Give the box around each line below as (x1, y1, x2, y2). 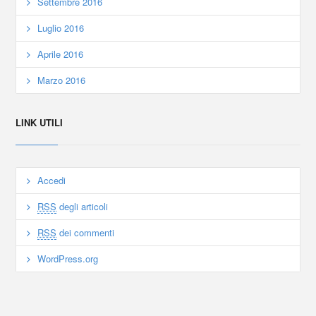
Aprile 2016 (37, 47, 84, 61)
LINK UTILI (16, 116, 63, 130)
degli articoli (56, 200, 109, 214)
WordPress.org (37, 252, 99, 266)
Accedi (37, 174, 66, 188)
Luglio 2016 (37, 21, 85, 35)
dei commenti (56, 226, 115, 240)
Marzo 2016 (37, 73, 86, 87)
